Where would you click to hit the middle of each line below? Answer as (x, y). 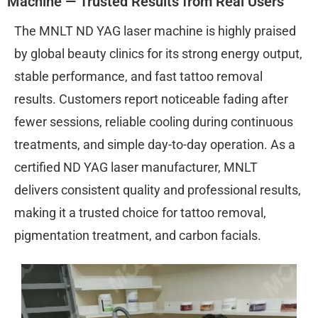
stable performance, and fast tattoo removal (138, 76)
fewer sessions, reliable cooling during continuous (154, 121)
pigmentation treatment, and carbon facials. (138, 235)
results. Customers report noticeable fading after (151, 99)
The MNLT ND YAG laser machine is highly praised (155, 31)
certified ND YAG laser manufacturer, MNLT (136, 167)
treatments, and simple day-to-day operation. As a (155, 144)
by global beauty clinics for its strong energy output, (158, 53)
